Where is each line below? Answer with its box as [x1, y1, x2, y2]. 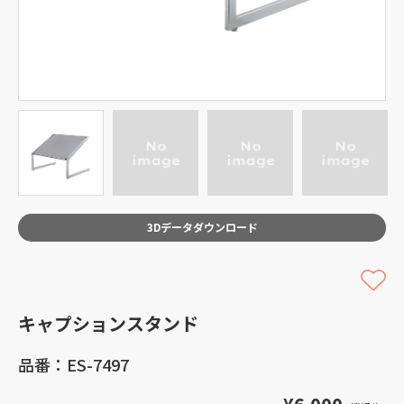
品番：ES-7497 [18, 353, 129, 376]
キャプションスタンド [18, 310, 198, 336]
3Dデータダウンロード [146, 219, 258, 234]
